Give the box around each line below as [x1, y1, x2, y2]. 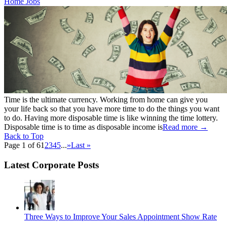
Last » [71, 140, 91, 149]
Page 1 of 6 [4, 140, 41, 149]
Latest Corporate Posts [4, 159, 99, 170]
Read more [163, 122, 198, 131]
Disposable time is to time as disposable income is [4, 122, 163, 131]
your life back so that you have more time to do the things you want [4, 104, 219, 113]
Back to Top [4, 131, 44, 140]
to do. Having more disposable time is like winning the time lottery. [4, 113, 218, 122]
